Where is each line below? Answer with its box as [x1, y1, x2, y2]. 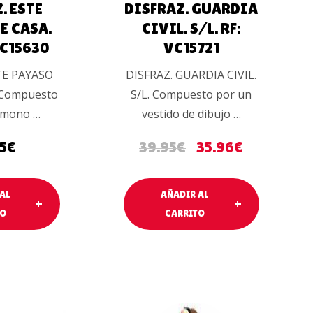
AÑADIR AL [161, 189, 209, 201]
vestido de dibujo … [141, 106, 241, 122]
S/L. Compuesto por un [131, 87, 252, 103]
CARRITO [164, 208, 205, 219]
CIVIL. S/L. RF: [142, 20, 241, 38]
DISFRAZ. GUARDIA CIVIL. [126, 67, 257, 83]
